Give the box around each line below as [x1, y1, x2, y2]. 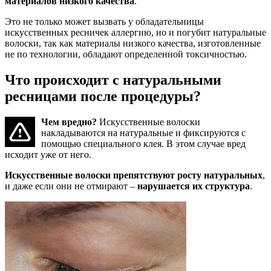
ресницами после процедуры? [5, 88, 201, 105]
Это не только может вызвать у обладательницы [5, 16, 204, 27]
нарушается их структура [137, 181, 250, 192]
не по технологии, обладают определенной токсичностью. [5, 49, 247, 60]
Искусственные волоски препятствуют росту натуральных [5, 170, 263, 181]
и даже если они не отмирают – [5, 181, 137, 192]
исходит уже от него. [5, 149, 91, 160]
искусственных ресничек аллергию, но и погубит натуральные [5, 27, 266, 38]
